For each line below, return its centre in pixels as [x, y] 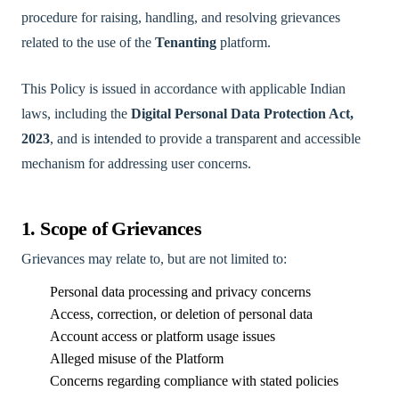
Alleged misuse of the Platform [137, 358]
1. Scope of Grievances [112, 229]
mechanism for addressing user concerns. [136, 163]
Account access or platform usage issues [163, 336]
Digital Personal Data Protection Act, [242, 114]
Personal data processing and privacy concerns [180, 292]
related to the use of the [88, 42]
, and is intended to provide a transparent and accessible [205, 138]
